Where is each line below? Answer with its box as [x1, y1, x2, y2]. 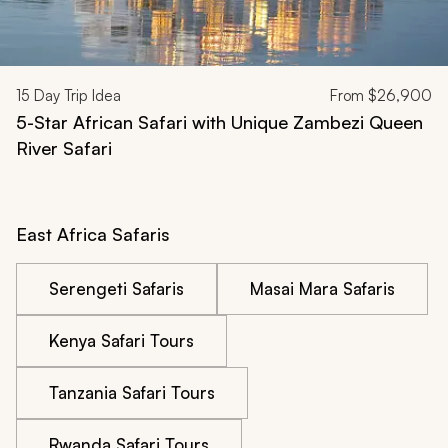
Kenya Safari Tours [49, 329, 194, 351]
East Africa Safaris [16, 222, 170, 245]
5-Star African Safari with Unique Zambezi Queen [16, 110, 423, 133]
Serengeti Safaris [49, 277, 184, 299]
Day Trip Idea [30, 85, 121, 105]
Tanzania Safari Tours [49, 381, 215, 403]
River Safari [16, 136, 112, 159]
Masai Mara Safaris [250, 277, 395, 299]
